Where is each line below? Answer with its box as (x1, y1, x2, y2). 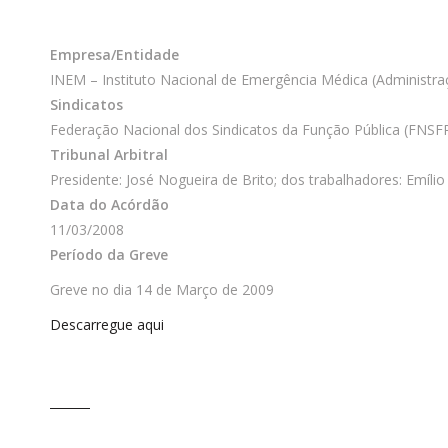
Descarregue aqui (50, 315, 164, 334)
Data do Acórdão (50, 195, 169, 214)
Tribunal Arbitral (50, 145, 168, 164)
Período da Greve (50, 245, 168, 264)
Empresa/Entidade (50, 45, 179, 64)
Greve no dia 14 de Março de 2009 (50, 280, 274, 299)
